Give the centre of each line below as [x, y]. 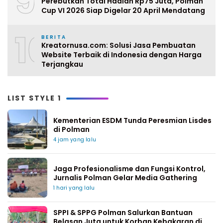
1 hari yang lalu [74, 188]
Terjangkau [62, 64]
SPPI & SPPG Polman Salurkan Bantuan [123, 213]
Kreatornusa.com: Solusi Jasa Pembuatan [118, 45]
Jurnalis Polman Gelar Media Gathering [125, 178]
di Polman [72, 129]
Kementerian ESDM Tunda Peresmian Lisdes [132, 120]
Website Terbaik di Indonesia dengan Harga [121, 55]
